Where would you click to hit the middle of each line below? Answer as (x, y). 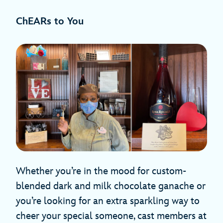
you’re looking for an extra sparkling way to (108, 201)
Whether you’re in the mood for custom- (101, 171)
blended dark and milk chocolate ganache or (111, 186)
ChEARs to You (50, 22)
